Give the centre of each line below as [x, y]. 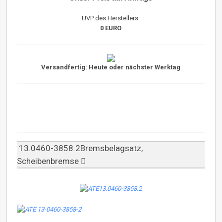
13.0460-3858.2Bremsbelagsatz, [80, 148]
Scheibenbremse [49, 161]
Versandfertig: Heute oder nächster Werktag [111, 67]
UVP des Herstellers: [111, 18]
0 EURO [111, 28]
